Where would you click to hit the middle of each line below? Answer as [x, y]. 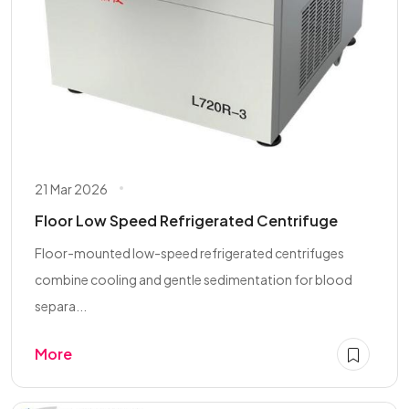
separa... [61, 305]
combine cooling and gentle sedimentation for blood [194, 279]
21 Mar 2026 [71, 189]
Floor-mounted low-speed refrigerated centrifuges [189, 252]
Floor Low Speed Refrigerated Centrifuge [186, 220]
